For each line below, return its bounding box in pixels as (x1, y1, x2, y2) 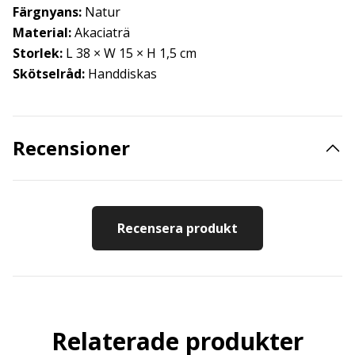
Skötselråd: (13, 65, 85, 82)
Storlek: (13, 44, 63, 62)
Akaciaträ (71, 24, 130, 41)
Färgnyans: (13, 3, 82, 21)
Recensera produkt (117, 219, 238, 237)
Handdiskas (85, 65, 157, 82)
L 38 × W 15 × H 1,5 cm (63, 44, 197, 62)
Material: (13, 24, 71, 41)
